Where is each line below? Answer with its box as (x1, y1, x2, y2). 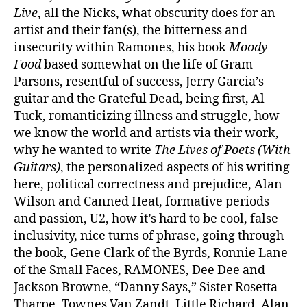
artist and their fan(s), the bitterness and (14, 22, 247, 38)
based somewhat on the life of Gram (44, 56, 253, 73)
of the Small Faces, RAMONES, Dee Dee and (14, 262, 265, 278)
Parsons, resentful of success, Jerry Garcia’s (14, 73, 264, 90)
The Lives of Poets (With (154, 142, 291, 158)
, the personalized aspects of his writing (60, 159, 290, 175)
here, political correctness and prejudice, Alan (14, 176, 282, 193)
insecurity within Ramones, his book (14, 39, 229, 56)
